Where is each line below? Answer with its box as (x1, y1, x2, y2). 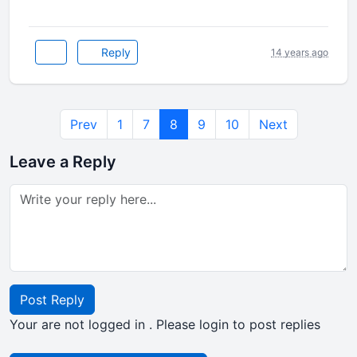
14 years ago (271, 45, 328, 58)
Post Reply (20, 292, 84, 308)
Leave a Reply (10, 152, 116, 171)
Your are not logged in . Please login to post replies (10, 316, 320, 332)
